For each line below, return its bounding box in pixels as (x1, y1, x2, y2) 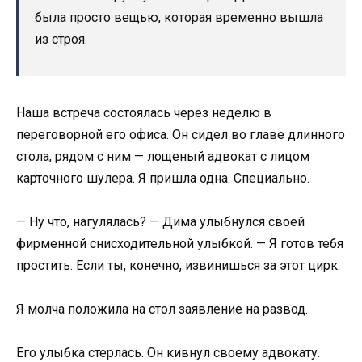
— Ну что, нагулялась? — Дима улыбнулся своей (16, 213, 305, 229)
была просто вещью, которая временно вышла (35, 9, 323, 25)
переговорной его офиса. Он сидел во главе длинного (16, 126, 345, 142)
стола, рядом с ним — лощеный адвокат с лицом (16, 148, 309, 164)
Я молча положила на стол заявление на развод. (16, 301, 308, 318)
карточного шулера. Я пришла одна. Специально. (16, 170, 309, 186)
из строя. (35, 31, 87, 47)
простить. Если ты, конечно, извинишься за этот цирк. (16, 257, 340, 273)
